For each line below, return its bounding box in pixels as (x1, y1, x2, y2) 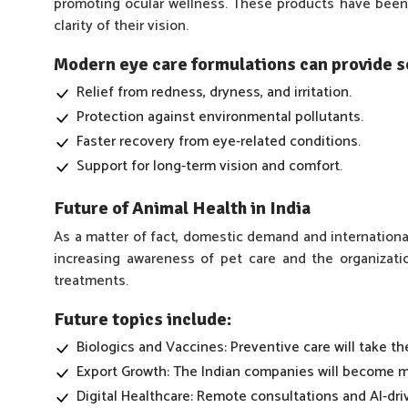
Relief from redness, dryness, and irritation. (76, 80, 352, 105)
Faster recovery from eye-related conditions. (76, 129, 361, 154)
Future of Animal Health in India (54, 197, 311, 219)
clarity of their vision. (54, 14, 189, 38)
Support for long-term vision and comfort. (76, 154, 342, 178)
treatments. (54, 269, 128, 293)
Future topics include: (54, 308, 231, 331)
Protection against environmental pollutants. (76, 105, 363, 129)
